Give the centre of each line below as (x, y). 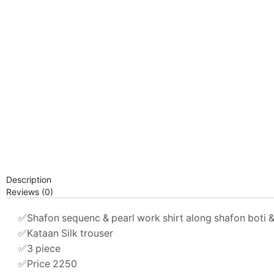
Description (29, 179)
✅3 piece (39, 248)
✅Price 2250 (48, 264)
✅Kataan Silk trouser (66, 233)
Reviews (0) (30, 191)
